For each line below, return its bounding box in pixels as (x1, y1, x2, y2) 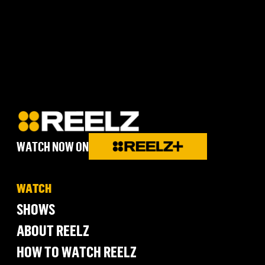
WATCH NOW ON (17, 138, 89, 154)
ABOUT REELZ (17, 221, 89, 240)
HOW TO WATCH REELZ (17, 242, 137, 261)
